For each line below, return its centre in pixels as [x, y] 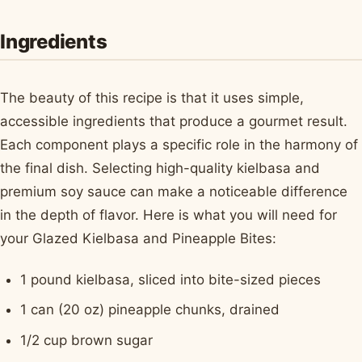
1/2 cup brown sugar [87, 340]
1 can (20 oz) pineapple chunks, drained [150, 310]
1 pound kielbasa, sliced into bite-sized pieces [171, 279]
